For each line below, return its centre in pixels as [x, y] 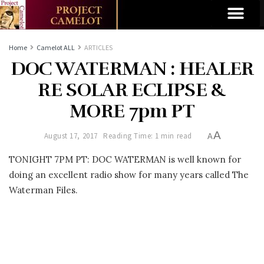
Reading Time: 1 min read [148, 136]
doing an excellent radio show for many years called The [129, 174]
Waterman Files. [43, 190]
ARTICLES [98, 47]
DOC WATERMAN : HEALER [132, 69]
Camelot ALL [56, 47]
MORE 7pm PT [132, 111]
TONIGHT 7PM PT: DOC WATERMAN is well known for [125, 159]
